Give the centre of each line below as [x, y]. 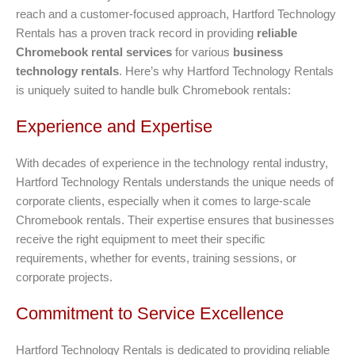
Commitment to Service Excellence [150, 313]
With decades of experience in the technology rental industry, [172, 162]
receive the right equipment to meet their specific [141, 239]
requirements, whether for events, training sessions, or [156, 258]
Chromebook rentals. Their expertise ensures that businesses [175, 219]
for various [202, 52]
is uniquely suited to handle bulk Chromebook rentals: [153, 90]
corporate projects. [64, 277]
